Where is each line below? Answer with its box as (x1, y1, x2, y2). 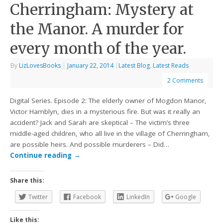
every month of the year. (10, 39, 187, 58)
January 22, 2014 (67, 61, 114, 70)
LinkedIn (126, 193, 150, 201)
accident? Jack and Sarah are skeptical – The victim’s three (10, 117, 190, 127)
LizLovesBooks (19, 61, 61, 70)
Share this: (10, 176, 45, 185)
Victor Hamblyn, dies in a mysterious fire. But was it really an (10, 107, 201, 116)
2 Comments (167, 76, 204, 85)
